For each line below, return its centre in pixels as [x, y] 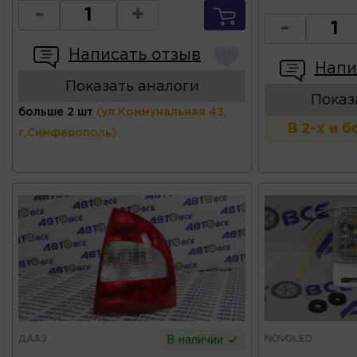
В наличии [197, 340]
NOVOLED [288, 339]
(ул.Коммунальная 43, [162, 112]
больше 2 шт [56, 112]
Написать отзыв [135, 55]
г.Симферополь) [68, 133]
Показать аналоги [132, 86]
